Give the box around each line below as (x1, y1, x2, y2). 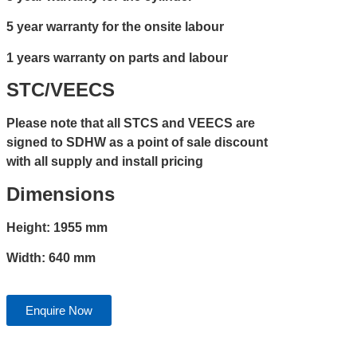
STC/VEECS (6, 79, 115, 101)
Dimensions (6, 182, 115, 205)
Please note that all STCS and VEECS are (6, 116, 255, 131)
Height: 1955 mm (6, 220, 108, 234)
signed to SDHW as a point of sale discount (6, 135, 268, 150)
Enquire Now (25, 304, 92, 318)
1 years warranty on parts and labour (6, 50, 228, 65)
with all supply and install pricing (6, 155, 203, 169)
